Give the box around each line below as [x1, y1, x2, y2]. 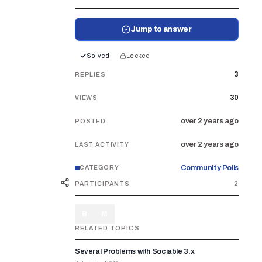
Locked [126, 52, 150, 59]
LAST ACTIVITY [74, 142, 129, 148]
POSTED [74, 118, 106, 125]
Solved [86, 52, 110, 59]
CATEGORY [79, 164, 119, 171]
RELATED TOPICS [74, 225, 140, 232]
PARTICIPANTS [74, 181, 130, 187]
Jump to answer [130, 25, 192, 33]
